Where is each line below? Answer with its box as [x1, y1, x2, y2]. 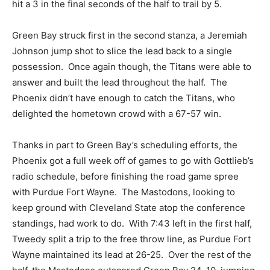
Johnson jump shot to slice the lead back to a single [12, 45, 232, 57]
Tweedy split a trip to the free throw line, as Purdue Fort [12, 233, 251, 245]
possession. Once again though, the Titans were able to [12, 61, 251, 72]
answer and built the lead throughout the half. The [12, 77, 227, 88]
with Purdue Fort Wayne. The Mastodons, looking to [12, 186, 235, 198]
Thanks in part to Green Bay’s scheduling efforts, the [12, 139, 237, 151]
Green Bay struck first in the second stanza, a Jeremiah [12, 30, 247, 41]
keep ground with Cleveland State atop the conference [12, 202, 245, 213]
